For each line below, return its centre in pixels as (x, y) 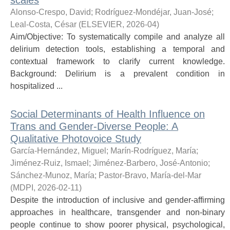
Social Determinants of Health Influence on (108, 114)
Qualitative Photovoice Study (76, 139)
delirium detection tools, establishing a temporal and (118, 49)
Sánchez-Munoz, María (52, 175)
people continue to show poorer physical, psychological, (118, 225)
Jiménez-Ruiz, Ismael (50, 163)
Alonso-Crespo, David (51, 12)
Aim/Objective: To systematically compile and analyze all (118, 37)
